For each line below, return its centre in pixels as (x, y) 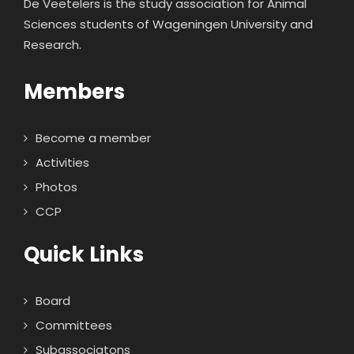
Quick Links (84, 254)
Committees (74, 325)
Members (74, 91)
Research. (53, 44)
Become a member (93, 137)
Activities (62, 162)
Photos (56, 186)
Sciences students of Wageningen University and (168, 24)
